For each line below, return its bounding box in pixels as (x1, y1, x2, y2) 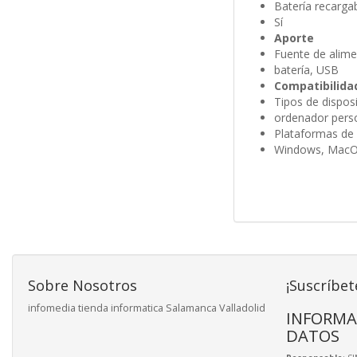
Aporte (273, 30, 314, 46)
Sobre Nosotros (28, 276, 137, 296)
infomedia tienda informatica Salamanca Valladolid (28, 301, 265, 316)
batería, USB (273, 62, 339, 78)
